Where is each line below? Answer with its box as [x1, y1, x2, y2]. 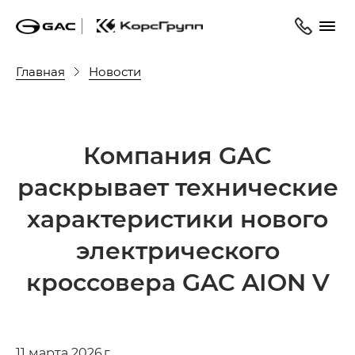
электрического [75, 234, 280, 265]
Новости [89, 63, 141, 79]
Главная [16, 63, 65, 79]
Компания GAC [83, 139, 272, 170]
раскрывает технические [17, 170, 338, 202]
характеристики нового [27, 202, 328, 234]
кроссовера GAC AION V [25, 265, 330, 297]
